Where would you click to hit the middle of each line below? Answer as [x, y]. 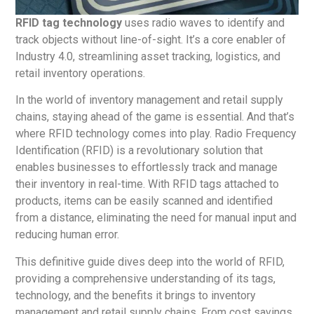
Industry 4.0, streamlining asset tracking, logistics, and [148, 56]
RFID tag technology [69, 23]
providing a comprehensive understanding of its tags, [146, 278]
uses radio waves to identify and [204, 23]
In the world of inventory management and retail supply [150, 100]
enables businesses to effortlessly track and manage [147, 168]
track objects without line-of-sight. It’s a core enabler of [151, 40]
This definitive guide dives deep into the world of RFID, [150, 261]
